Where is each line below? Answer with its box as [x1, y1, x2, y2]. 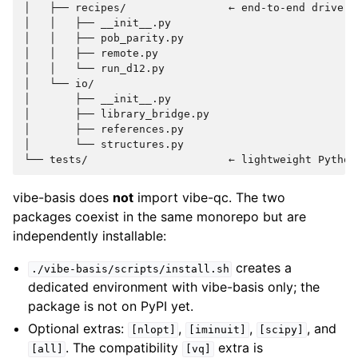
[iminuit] [188, 324, 246, 336]
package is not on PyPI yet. [28, 298, 194, 315]
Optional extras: [28, 320, 129, 337]
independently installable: [13, 228, 166, 245]
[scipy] [259, 324, 304, 336]
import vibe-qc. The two [133, 189, 285, 206]
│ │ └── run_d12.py [24, 62, 165, 75]
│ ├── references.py [24, 123, 184, 136]
